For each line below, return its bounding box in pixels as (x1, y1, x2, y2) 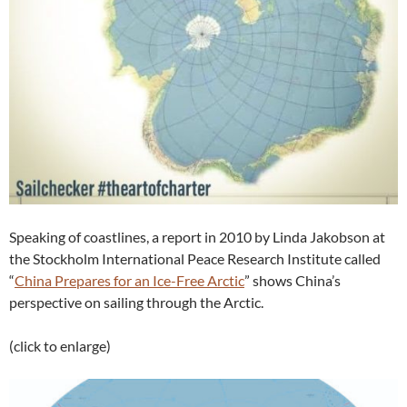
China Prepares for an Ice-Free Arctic (15, 272, 244, 290)
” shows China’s (244, 272, 341, 290)
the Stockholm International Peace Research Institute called (9, 250, 381, 268)
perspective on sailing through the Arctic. (9, 293, 263, 312)
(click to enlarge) (9, 337, 111, 355)
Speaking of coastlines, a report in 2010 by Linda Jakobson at (9, 228, 385, 246)
